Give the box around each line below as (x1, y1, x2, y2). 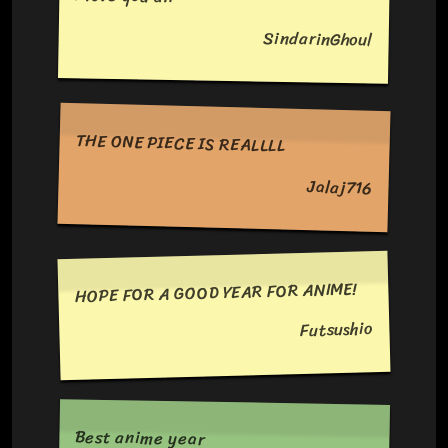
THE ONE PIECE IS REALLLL (75, 126, 288, 161)
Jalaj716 (307, 172, 373, 203)
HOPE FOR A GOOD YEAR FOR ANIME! (74, 274, 358, 311)
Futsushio (299, 313, 374, 345)
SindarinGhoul (263, 23, 373, 55)
